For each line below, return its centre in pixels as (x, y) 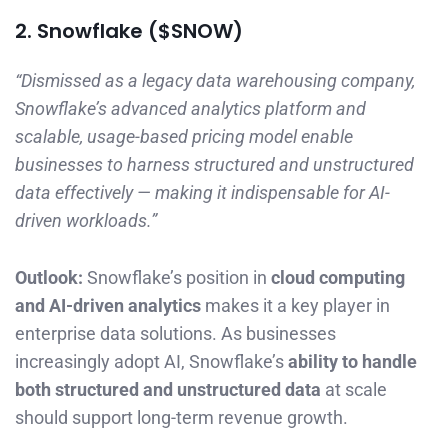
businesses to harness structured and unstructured (214, 165)
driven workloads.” (86, 221)
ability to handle (352, 362)
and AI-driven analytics (108, 306)
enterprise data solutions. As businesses (175, 334)
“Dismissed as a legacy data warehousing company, (215, 81)
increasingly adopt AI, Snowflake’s (151, 362)
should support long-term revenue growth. (181, 418)
